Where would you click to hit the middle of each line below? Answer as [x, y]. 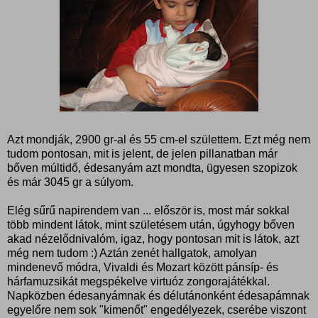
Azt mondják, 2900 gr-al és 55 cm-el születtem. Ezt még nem [159, 139]
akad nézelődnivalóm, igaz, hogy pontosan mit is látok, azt [153, 238]
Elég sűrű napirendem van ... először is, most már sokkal [148, 210]
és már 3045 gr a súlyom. [70, 182]
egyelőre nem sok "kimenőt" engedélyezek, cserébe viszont [157, 309]
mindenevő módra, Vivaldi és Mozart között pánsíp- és [143, 267]
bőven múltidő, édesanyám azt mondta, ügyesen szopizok [152, 168]
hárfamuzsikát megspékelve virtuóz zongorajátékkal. [138, 281]
